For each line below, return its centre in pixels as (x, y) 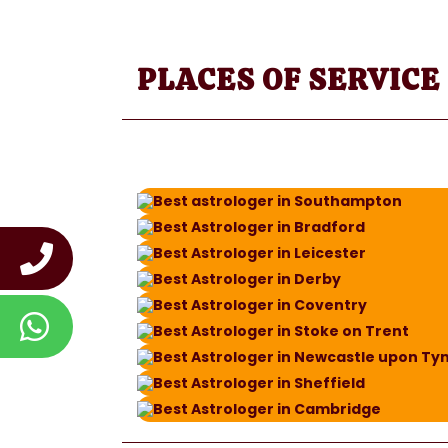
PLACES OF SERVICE (288, 79)
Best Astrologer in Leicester (259, 253)
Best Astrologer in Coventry (260, 305)
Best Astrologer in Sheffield (259, 383)
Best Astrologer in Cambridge (267, 409)
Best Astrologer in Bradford (259, 227)
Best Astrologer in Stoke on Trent (281, 331)
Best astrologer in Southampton (277, 201)
